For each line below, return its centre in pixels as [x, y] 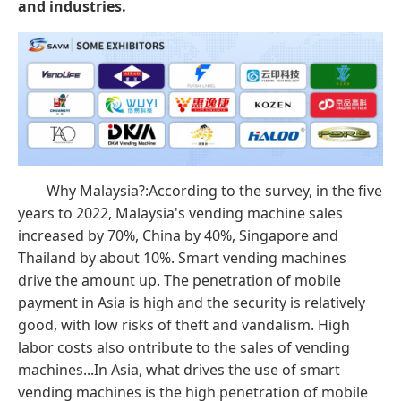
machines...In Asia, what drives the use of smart [179, 370]
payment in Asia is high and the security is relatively [192, 303]
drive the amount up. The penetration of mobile [179, 281]
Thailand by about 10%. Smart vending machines [182, 258]
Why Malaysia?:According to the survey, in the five [214, 191]
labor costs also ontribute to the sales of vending [184, 348]
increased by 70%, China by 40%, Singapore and [178, 236]
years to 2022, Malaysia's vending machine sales [180, 213]
